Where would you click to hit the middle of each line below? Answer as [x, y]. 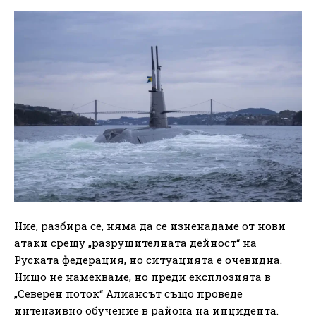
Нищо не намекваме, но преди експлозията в [142, 277]
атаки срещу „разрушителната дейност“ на [135, 243]
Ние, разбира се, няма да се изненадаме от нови [150, 226]
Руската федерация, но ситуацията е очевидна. [148, 260]
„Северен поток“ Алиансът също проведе [128, 294]
